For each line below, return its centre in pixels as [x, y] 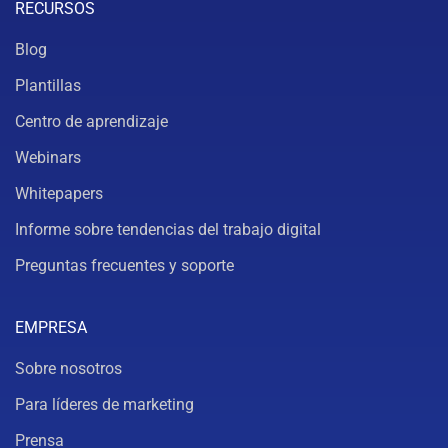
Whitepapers [59, 193]
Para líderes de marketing [104, 404]
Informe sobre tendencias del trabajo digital [168, 229]
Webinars [48, 157]
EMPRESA [51, 327]
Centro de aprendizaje [91, 121]
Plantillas [48, 85]
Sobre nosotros [68, 368]
